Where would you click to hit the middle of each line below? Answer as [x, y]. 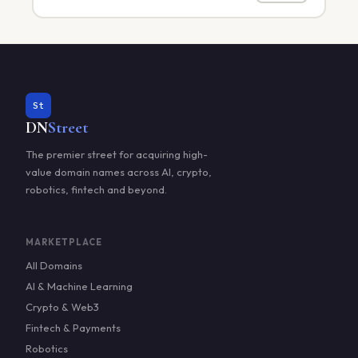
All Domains [54, 265]
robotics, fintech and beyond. [96, 189]
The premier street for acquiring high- [117, 154]
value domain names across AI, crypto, [119, 172]
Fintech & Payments [73, 328]
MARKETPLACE [64, 242]
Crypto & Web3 [62, 307]
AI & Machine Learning [79, 286]
